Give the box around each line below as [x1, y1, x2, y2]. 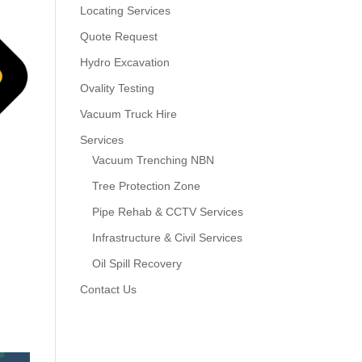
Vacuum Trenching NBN [91, 154, 214, 167]
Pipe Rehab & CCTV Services [91, 205, 243, 219]
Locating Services [79, 4, 170, 18]
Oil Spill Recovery [91, 257, 182, 271]
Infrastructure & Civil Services [91, 231, 242, 245]
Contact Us [79, 283, 137, 297]
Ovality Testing [79, 82, 154, 95]
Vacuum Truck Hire [79, 107, 177, 121]
